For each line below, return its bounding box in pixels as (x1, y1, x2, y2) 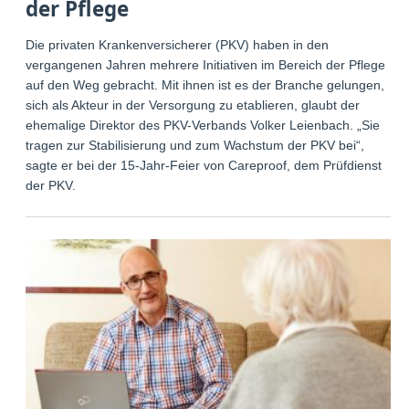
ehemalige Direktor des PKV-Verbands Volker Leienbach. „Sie (26, 117, 381, 132)
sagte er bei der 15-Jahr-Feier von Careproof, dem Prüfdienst (26, 157, 383, 173)
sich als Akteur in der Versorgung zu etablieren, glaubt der (26, 97, 361, 112)
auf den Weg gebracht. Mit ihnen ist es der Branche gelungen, (26, 77, 385, 92)
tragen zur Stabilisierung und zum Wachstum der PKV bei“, (26, 137, 365, 152)
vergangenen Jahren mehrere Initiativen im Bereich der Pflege (26, 57, 386, 72)
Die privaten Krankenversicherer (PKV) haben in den (26, 37, 330, 52)
